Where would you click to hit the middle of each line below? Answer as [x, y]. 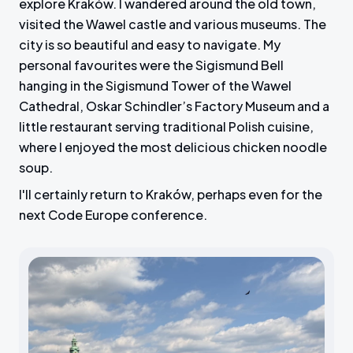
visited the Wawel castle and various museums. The [173, 24]
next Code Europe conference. [113, 215]
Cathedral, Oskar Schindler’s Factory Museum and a [174, 106]
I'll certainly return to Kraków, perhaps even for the [171, 195]
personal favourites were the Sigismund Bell [151, 65]
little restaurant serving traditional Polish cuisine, [166, 127]
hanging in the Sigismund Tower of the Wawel [155, 86]
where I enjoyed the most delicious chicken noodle [173, 147]
